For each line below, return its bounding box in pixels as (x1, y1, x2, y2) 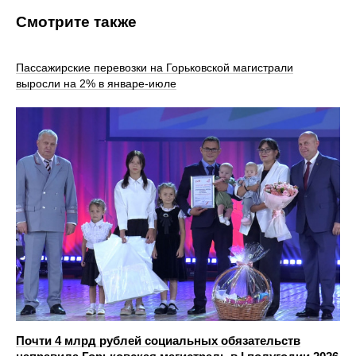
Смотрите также (16, 13, 137, 30)
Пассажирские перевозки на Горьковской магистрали (16, 60, 293, 74)
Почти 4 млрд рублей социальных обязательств (16, 334, 300, 348)
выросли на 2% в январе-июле (16, 76, 176, 90)
